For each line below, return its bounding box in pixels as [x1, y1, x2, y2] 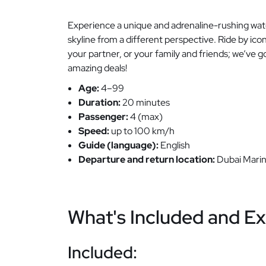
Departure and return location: [78, 153, 215, 166]
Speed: [78, 124, 109, 137]
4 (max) [128, 110, 163, 123]
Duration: [78, 96, 121, 109]
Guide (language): [78, 138, 159, 151]
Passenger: [78, 110, 128, 123]
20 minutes [121, 96, 170, 109]
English [159, 138, 190, 151]
